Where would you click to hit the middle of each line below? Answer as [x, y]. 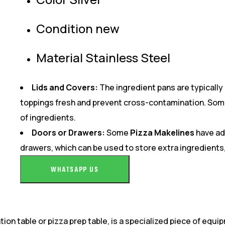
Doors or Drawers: [68, 133]
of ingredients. [48, 118]
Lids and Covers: [65, 87]
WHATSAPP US [75, 170]
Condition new [78, 28]
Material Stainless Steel [103, 58]
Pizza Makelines [162, 133]
